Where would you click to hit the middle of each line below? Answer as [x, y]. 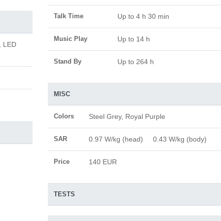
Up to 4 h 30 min [143, 16]
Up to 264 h [135, 62]
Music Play [70, 39]
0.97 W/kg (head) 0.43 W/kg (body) [151, 139]
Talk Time [68, 16]
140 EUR [103, 162]
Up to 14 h [133, 39]
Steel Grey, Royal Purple [127, 116]
